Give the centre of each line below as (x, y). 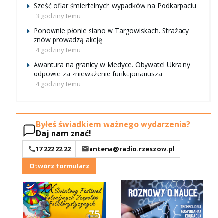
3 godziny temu (58, 16)
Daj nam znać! (64, 133)
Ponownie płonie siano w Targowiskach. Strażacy (111, 31)
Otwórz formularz (59, 166)
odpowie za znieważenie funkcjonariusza (98, 74)
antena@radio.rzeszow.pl (132, 149)
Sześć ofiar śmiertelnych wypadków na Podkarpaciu (115, 6)
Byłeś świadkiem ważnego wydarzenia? (113, 124)
